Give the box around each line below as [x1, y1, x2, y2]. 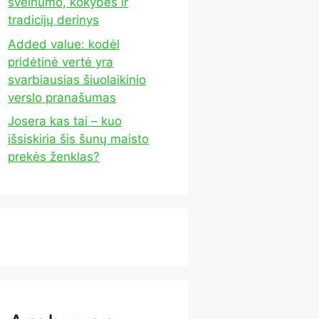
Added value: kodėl [8, 36, 120, 51]
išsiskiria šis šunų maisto [8, 132, 149, 146]
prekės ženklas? [8, 150, 100, 164]
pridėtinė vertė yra [8, 54, 113, 69]
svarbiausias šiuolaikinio [8, 72, 146, 87]
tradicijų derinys [8, 13, 99, 27]
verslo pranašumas [8, 90, 116, 105]
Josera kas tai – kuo [8, 114, 122, 128]
